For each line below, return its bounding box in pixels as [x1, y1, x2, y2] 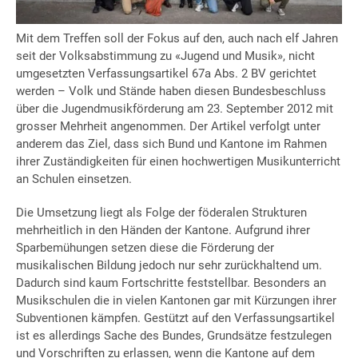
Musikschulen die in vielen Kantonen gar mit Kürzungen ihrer [16, 292, 336, 308]
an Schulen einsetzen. [16, 171, 132, 186]
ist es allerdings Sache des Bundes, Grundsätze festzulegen [16, 328, 332, 343]
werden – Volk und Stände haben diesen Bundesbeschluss [16, 83, 326, 98]
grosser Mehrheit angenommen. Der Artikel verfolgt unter [16, 118, 320, 133]
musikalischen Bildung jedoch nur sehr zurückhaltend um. [16, 257, 322, 272]
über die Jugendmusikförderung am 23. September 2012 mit [16, 101, 333, 116]
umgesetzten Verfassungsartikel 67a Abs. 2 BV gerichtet [16, 66, 316, 81]
